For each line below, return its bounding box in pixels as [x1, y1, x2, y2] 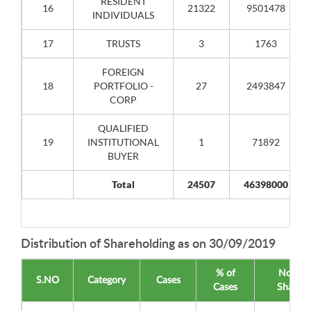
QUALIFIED [98, 122, 149, 134]
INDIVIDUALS [92, 9, 154, 21]
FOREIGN [102, 66, 144, 78]
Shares [276, 283, 305, 292]
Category [87, 276, 126, 285]
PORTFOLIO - [93, 80, 153, 92]
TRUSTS [106, 37, 140, 49]
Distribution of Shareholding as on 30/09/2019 [21, 238, 276, 251]
